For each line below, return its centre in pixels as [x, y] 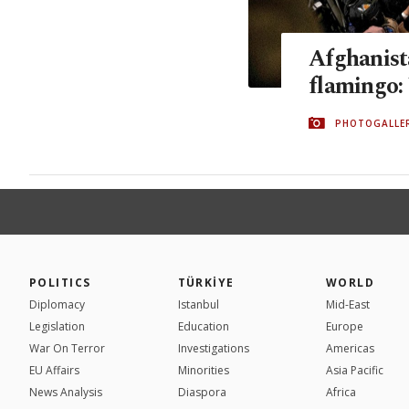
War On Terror [67, 348]
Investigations [213, 348]
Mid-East [348, 304]
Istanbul [198, 304]
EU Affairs [54, 370]
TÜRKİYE [206, 282]
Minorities [203, 370]
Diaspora [202, 392]
